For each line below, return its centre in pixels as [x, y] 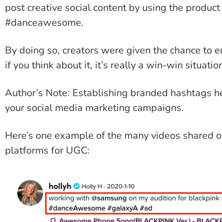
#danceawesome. [44, 23]
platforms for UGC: [47, 151]
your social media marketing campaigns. [94, 108]
